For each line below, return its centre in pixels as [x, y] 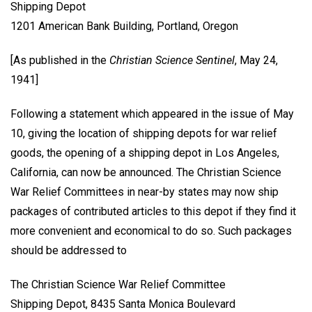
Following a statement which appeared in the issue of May [152, 114]
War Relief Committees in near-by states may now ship [145, 192]
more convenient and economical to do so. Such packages [151, 231]
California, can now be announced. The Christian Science [146, 172]
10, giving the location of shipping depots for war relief [144, 133]
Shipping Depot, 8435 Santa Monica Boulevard [123, 304]
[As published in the [60, 60]
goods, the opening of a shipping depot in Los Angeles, [145, 153]
